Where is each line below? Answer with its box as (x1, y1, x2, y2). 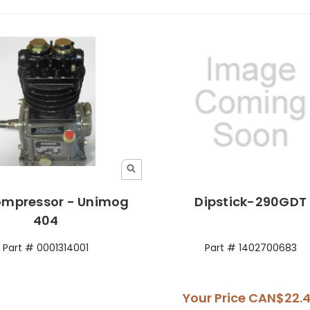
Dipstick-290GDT (194, 192, 307, 210)
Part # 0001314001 (3, 240, 89, 255)
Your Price (183, 289, 249, 307)
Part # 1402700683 (204, 240, 297, 255)
